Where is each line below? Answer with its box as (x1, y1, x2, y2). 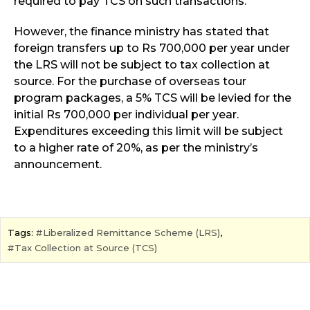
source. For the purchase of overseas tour (14, 74, 246, 88)
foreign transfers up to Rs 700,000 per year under (14, 41, 290, 55)
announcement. (14, 157, 102, 171)
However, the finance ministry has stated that (14, 24, 269, 38)
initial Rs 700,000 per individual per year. (14, 107, 239, 121)
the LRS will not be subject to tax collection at (14, 57, 270, 71)
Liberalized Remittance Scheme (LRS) (43, 226, 220, 238)
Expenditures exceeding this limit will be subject (14, 124, 283, 138)
